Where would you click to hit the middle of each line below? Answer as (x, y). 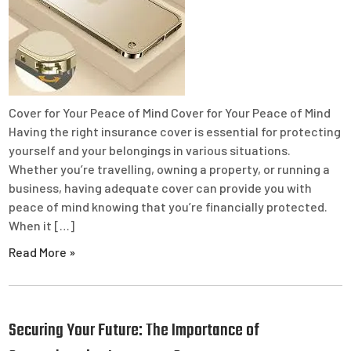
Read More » (42, 251)
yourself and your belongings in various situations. (150, 150)
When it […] (42, 225)
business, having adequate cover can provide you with (161, 187)
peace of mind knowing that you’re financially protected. (168, 206)
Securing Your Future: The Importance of (134, 330)
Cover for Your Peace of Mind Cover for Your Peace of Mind (170, 112)
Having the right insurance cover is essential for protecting (175, 131)
